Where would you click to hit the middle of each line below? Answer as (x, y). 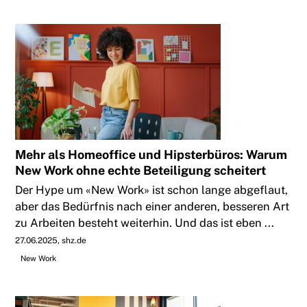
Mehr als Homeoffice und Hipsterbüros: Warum (151, 155)
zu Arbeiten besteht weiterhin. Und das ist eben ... (145, 223)
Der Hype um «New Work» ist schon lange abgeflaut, (152, 190)
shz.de (74, 241)
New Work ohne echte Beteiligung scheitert (141, 171)
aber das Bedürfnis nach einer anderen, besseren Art (152, 207)
